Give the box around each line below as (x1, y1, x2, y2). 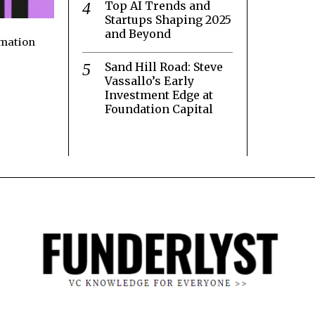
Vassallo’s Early (105, 73, 194, 88)
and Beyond (105, 26, 171, 41)
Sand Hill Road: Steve (105, 59, 223, 74)
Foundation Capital (105, 101, 213, 116)
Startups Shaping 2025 (105, 12, 231, 27)
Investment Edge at (105, 87, 213, 102)
